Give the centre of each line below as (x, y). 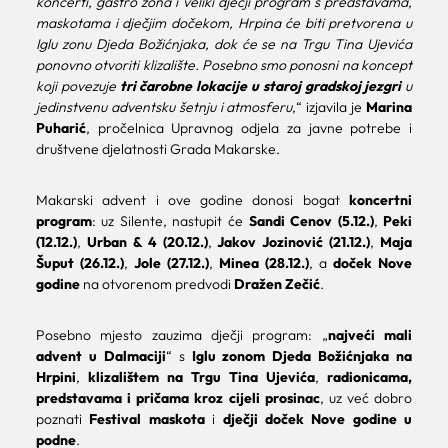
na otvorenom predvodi (156, 284)
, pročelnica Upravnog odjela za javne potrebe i (249, 128)
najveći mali (370, 335)
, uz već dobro (366, 398)
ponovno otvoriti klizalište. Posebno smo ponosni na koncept (224, 65)
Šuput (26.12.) (79, 263)
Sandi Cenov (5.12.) (311, 221)
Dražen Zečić (276, 284)
